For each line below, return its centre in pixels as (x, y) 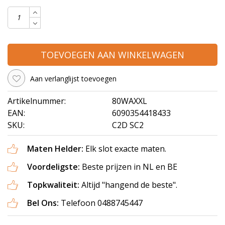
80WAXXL (130, 101)
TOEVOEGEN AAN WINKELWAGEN (113, 54)
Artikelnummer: (37, 101)
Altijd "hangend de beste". (128, 185)
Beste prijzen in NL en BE (130, 167)
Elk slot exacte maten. (125, 149)
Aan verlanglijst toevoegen (73, 79)
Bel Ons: (44, 203)
